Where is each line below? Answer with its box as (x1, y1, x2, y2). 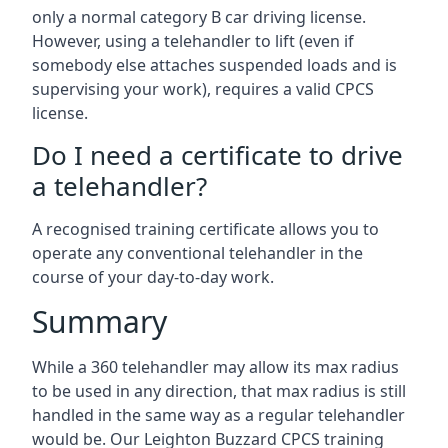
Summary (32, 301, 167, 342)
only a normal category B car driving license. (32, 6, 366, 28)
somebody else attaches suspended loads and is (32, 54, 397, 76)
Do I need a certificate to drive (32, 137, 403, 173)
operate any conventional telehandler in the (32, 242, 363, 264)
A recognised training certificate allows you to (32, 218, 379, 240)
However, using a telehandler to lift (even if (32, 30, 354, 52)
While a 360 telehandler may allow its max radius (32, 356, 399, 378)
